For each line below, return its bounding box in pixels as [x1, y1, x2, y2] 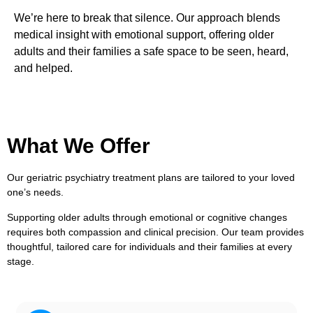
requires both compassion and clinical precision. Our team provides [7, 226, 304, 238]
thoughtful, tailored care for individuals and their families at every [7, 240, 292, 252]
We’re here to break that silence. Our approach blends [14, 11, 280, 24]
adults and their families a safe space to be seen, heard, [14, 45, 289, 57]
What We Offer [7, 134, 150, 158]
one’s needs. [7, 187, 64, 198]
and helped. [14, 61, 75, 74]
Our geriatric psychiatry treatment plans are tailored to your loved [7, 172, 295, 184]
